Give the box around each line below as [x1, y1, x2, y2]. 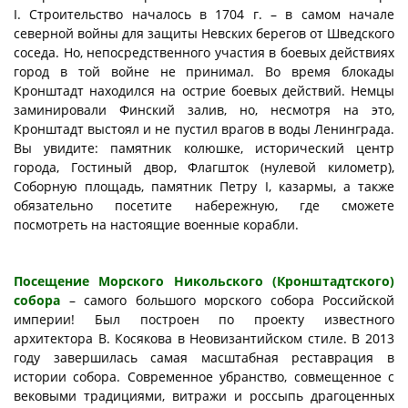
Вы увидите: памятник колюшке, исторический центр [14, 139, 394, 158]
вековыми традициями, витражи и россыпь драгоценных [14, 387, 394, 405]
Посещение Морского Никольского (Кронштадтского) [14, 272, 394, 291]
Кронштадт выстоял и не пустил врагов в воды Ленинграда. [14, 120, 394, 138]
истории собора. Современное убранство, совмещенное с [14, 368, 394, 386]
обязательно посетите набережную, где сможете [14, 197, 394, 215]
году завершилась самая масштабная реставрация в [14, 349, 394, 367]
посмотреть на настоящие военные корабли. [14, 216, 299, 234]
